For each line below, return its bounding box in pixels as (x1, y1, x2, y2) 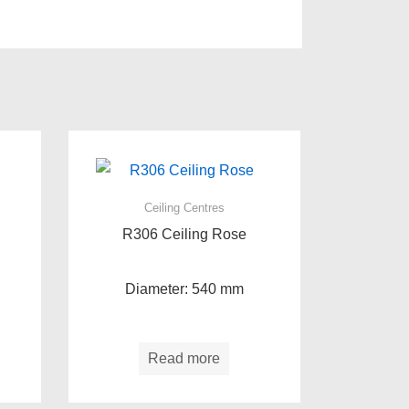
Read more (148, 350, 221, 366)
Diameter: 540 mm (124, 280, 244, 297)
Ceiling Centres (143, 200, 225, 215)
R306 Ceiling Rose (121, 225, 246, 242)
